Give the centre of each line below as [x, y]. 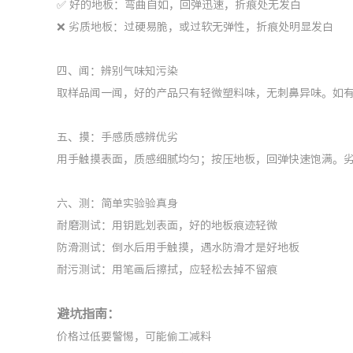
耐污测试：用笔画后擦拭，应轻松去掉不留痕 [167, 269]
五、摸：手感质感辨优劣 [117, 137]
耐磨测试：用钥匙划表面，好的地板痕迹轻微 [167, 225]
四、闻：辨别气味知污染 [117, 71]
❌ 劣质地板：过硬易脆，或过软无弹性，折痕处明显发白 [195, 27]
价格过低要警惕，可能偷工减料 [134, 336]
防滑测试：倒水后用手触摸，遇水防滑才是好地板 [178, 247]
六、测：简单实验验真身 [117, 203]
